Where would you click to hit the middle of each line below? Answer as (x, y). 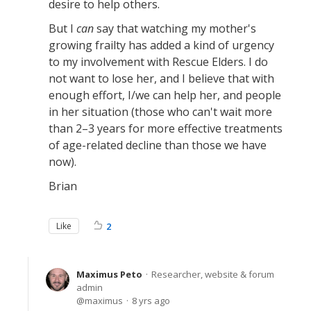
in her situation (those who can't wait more (160, 111)
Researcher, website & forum (213, 274)
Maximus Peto (109, 274)
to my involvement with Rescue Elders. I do (158, 61)
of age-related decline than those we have (158, 145)
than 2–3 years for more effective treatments (166, 128)
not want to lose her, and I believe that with (161, 78)
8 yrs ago (151, 300)
